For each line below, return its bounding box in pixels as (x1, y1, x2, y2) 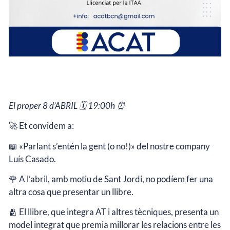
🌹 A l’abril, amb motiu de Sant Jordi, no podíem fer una (9, 174, 213, 185)
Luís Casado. (9, 153, 56, 164)
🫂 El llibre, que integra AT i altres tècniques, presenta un (9, 206, 219, 218)
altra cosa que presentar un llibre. (9, 186, 133, 198)
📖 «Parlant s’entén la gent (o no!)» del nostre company (9, 140, 210, 151)
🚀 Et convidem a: (9, 120, 74, 131)
